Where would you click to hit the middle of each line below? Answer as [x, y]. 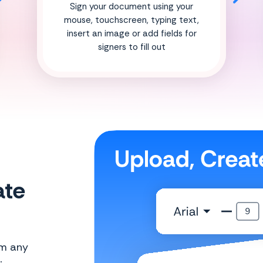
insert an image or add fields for [131, 33]
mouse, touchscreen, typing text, [131, 20]
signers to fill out [131, 47]
